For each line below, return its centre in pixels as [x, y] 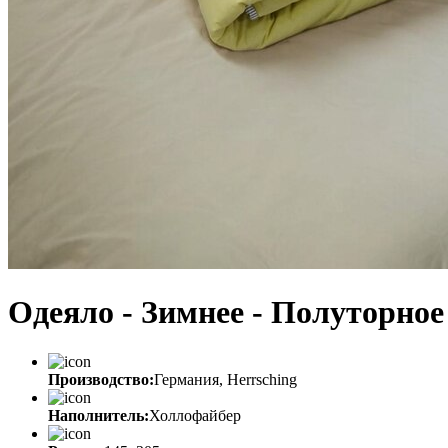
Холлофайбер [195, 415]
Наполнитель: [98, 415]
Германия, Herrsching [225, 379]
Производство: [101, 379]
